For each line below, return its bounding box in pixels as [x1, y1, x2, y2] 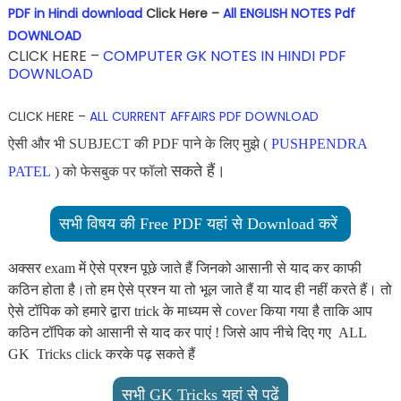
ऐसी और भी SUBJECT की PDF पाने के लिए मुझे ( [7, 135, 271, 151]
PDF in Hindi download [7, 4, 142, 22]
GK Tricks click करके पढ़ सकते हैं [7, 346, 195, 362]
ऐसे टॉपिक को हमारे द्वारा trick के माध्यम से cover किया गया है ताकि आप [7, 303, 372, 319]
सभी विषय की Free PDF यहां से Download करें [59, 214, 342, 233]
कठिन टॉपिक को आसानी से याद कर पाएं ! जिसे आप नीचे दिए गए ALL [7, 324, 366, 340]
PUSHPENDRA [270, 135, 367, 151]
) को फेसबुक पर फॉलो [50, 163, 171, 179]
